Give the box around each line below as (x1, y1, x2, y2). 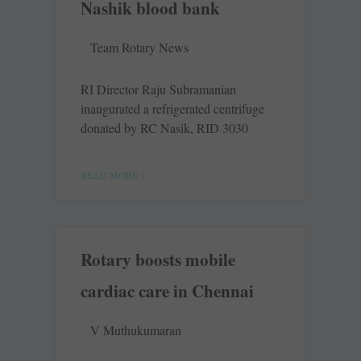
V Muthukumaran (90, 322, 181, 339)
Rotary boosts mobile (81, 247, 235, 272)
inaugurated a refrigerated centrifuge (81, 100, 264, 118)
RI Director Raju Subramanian (81, 81, 236, 98)
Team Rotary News (90, 39, 189, 56)
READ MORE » (81, 168, 145, 182)
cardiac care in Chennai (81, 279, 254, 304)
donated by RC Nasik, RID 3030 (81, 119, 248, 137)
